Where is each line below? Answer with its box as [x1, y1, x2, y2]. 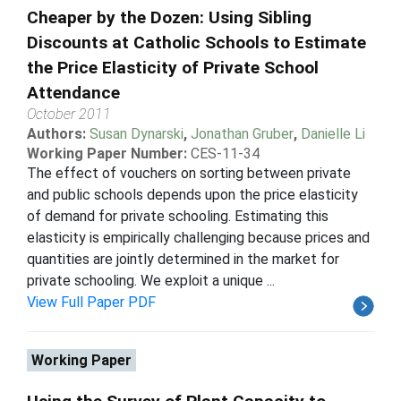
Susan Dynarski [90, 124, 183, 142]
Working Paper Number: [27, 144, 187, 162]
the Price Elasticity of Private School [27, 56, 319, 78]
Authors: [27, 124, 90, 142]
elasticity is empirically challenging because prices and [27, 228, 370, 246]
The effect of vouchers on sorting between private [27, 164, 351, 182]
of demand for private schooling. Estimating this [27, 207, 328, 225]
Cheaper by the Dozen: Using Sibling [27, 6, 311, 28]
